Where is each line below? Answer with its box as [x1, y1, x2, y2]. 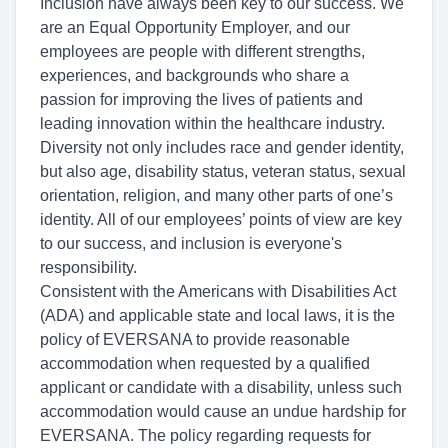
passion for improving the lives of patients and [40, 91, 363, 108]
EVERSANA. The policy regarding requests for [40, 427, 371, 444]
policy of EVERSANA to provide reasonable [40, 331, 350, 348]
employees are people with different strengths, [40, 43, 365, 60]
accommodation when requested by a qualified [40, 355, 370, 372]
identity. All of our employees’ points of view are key [40, 211, 402, 228]
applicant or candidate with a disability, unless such [40, 379, 402, 396]
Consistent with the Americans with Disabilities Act [40, 283, 396, 300]
